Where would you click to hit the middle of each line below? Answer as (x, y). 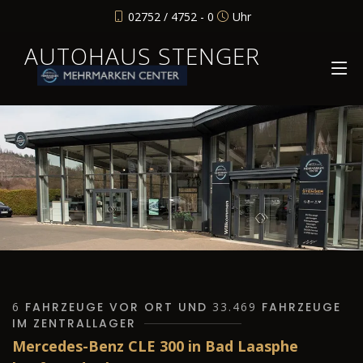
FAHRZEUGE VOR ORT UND (116, 307)
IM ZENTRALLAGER (74, 324)
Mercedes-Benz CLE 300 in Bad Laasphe (155, 346)
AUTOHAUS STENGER (142, 56)
